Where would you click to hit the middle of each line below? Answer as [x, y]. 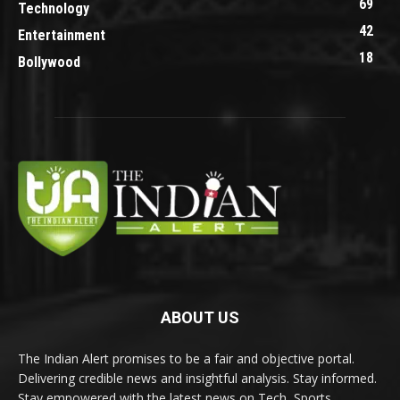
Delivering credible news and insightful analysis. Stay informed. [197, 379]
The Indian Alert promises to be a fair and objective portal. [186, 359]
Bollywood [49, 62]
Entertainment [62, 36]
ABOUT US [200, 318]
